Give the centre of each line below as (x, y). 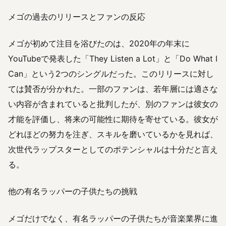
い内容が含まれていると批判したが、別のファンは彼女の (113, 104)
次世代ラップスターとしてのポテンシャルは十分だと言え (113, 150)
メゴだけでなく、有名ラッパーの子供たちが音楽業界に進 (113, 218)
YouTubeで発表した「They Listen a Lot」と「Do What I (113, 59)
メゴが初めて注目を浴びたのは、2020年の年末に (99, 44)
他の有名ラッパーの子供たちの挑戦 (73, 191)
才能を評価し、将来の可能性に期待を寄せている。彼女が (113, 119)
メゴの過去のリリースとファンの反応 (77, 17)
